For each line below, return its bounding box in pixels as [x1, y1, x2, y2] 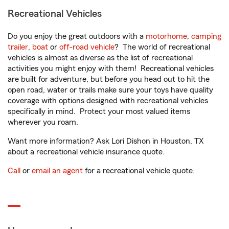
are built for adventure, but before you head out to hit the [8, 75, 210, 83]
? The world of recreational [114, 43, 210, 51]
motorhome [146, 32, 187, 40]
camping [191, 32, 221, 40]
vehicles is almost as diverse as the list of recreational [8, 54, 193, 62]
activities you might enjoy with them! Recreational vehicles [8, 64, 214, 73]
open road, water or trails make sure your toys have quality [8, 86, 213, 94]
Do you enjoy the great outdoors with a [8, 32, 146, 40]
